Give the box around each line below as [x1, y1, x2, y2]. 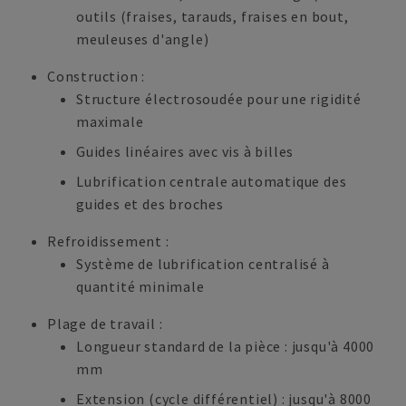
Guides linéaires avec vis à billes [76, 142, 295, 160]
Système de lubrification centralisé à [76, 255, 330, 273]
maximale [76, 112, 144, 130]
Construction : [47, 67, 146, 85]
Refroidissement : [47, 232, 169, 250]
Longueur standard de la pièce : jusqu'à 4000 [76, 337, 375, 355]
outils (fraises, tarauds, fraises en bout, [76, 7, 349, 25]
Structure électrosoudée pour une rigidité [76, 90, 362, 108]
